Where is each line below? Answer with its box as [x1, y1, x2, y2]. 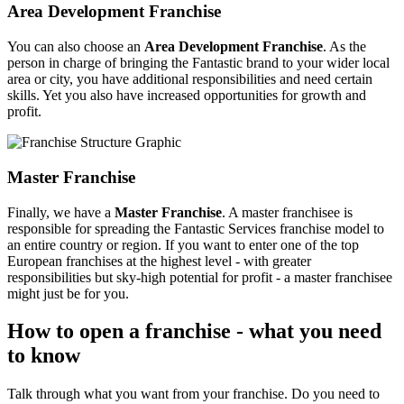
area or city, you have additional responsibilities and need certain [7, 71, 372, 87]
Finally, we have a [7, 204, 115, 220]
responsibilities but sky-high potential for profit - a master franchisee [7, 269, 392, 285]
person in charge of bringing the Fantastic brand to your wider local [7, 55, 390, 71]
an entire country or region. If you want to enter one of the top [7, 236, 359, 252]
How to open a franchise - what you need [7, 319, 381, 344]
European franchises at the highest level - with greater [7, 252, 311, 269]
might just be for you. [7, 285, 129, 301]
